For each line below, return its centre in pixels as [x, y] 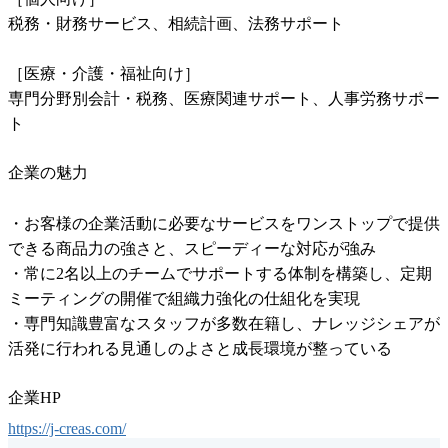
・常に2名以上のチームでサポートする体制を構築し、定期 [220, 274]
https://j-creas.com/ [67, 429]
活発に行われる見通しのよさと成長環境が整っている [200, 349]
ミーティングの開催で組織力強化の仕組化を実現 [184, 299]
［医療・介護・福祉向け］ [104, 74]
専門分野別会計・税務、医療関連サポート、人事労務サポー [224, 99]
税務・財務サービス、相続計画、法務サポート [176, 24]
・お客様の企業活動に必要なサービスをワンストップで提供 [224, 224]
